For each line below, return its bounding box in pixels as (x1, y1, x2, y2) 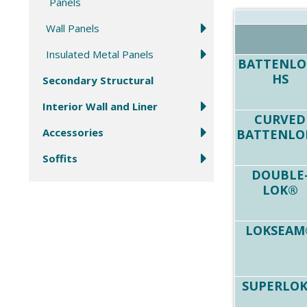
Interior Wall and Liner (42, 99, 158, 113)
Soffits (42, 151, 77, 165)
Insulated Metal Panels (46, 47, 153, 61)
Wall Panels (46, 21, 99, 35)
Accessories (42, 125, 103, 139)
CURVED (254, 110, 306, 127)
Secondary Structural (42, 73, 153, 87)
